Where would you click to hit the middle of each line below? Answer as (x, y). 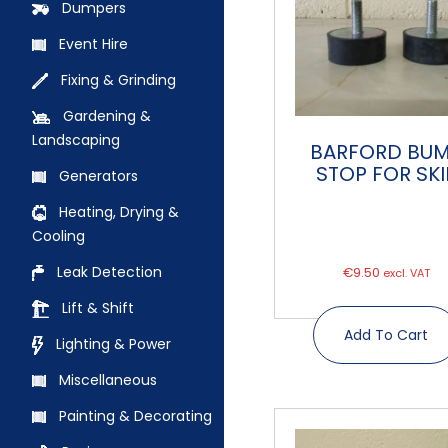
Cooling (58, 236)
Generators (98, 176)
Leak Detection (109, 272)
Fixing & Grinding (118, 80)
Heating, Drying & (119, 212)
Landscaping (76, 140)
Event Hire (93, 44)
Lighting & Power (113, 344)
